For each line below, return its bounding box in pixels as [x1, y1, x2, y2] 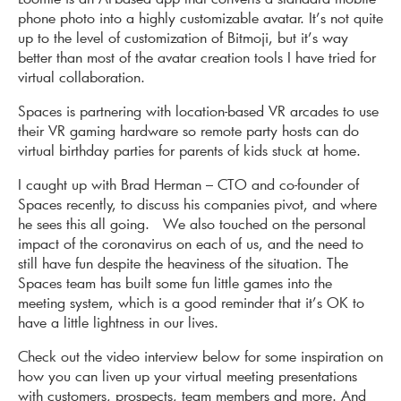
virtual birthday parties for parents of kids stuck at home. [18, 141, 361, 160]
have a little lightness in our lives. [18, 312, 218, 332]
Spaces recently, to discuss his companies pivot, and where [18, 194, 377, 214]
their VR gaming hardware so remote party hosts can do [18, 121, 359, 141]
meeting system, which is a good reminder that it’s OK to [18, 293, 364, 312]
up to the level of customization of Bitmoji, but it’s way [18, 28, 348, 47]
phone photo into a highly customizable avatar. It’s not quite [18, 8, 383, 28]
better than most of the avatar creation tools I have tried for [18, 47, 376, 67]
